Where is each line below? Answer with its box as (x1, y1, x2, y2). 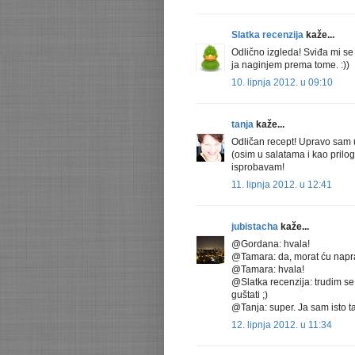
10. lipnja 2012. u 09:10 (231, 77, 333, 89)
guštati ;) (231, 289, 268, 301)
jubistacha (231, 221, 278, 233)
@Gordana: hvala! (231, 239, 310, 250)
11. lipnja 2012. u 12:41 (231, 179, 332, 191)
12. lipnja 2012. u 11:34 (231, 319, 332, 331)
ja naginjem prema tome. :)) (231, 59, 349, 71)
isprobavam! (231, 162, 284, 174)
